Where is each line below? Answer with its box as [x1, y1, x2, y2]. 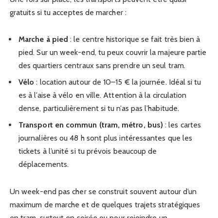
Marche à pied [18, 35, 69, 44]
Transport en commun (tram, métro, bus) [18, 120, 163, 130]
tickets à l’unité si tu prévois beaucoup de [18, 146, 157, 156]
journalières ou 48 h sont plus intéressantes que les [18, 133, 193, 143]
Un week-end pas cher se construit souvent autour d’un [10, 186, 197, 196]
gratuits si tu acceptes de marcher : [10, 8, 127, 18]
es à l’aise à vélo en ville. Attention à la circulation [18, 91, 187, 100]
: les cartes [163, 120, 201, 130]
